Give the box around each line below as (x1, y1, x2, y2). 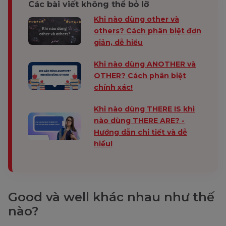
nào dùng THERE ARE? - (94, 116, 185, 125)
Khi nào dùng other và (94, 14, 179, 24)
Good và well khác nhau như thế (8, 189, 214, 204)
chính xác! (94, 82, 133, 92)
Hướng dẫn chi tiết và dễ (94, 127, 187, 137)
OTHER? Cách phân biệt (94, 71, 186, 80)
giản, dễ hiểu (94, 37, 143, 47)
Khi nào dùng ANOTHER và (94, 59, 196, 69)
